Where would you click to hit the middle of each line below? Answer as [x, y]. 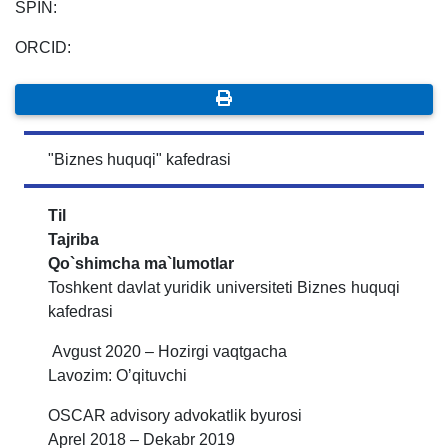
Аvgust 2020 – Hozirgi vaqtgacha [167, 352]
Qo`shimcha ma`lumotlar [141, 264]
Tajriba [73, 240]
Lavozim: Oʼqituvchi [117, 376]
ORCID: [43, 48]
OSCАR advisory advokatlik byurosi [177, 416]
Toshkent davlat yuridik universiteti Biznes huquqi [224, 288]
